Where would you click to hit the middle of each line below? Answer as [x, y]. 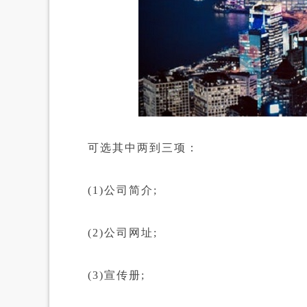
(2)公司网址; [110, 233]
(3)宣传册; [104, 275]
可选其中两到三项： [131, 148]
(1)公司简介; [110, 190]
